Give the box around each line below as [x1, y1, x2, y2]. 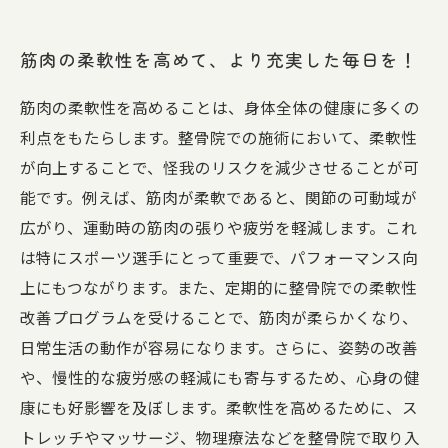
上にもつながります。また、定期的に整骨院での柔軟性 [20, 276, 417, 298]
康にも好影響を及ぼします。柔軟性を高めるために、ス [20, 396, 418, 418]
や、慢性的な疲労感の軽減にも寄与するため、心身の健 [20, 366, 420, 388]
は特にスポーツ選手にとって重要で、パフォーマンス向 [20, 246, 418, 268]
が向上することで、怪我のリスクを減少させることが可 [20, 156, 419, 178]
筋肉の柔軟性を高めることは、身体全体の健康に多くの [20, 96, 420, 118]
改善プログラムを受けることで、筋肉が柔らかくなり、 [20, 306, 418, 328]
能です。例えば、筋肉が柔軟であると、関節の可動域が [20, 186, 417, 208]
